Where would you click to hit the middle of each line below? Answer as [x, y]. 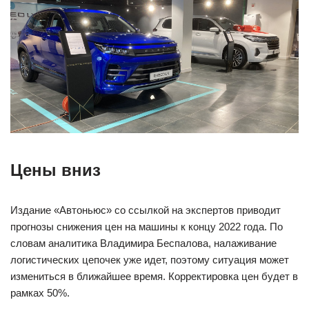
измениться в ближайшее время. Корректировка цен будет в [154, 276]
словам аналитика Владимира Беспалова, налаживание [143, 243]
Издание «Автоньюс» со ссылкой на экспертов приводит [146, 210]
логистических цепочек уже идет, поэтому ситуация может [150, 259]
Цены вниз [56, 170]
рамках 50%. [40, 292]
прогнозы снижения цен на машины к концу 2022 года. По [147, 226]
